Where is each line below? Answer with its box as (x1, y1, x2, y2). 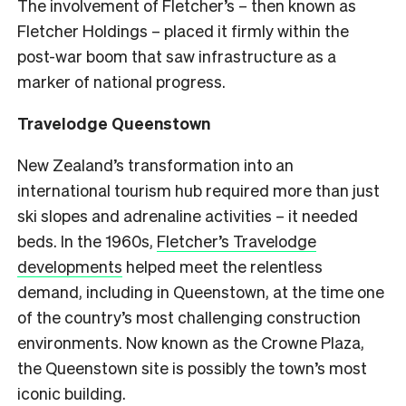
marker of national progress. (17, 70, 226, 92)
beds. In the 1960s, (17, 229, 157, 251)
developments (17, 255, 122, 276)
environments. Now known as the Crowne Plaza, (17, 331, 364, 353)
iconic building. (17, 382, 126, 403)
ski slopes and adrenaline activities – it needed (17, 204, 358, 226)
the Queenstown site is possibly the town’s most (17, 356, 367, 378)
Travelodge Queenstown (17, 111, 210, 133)
